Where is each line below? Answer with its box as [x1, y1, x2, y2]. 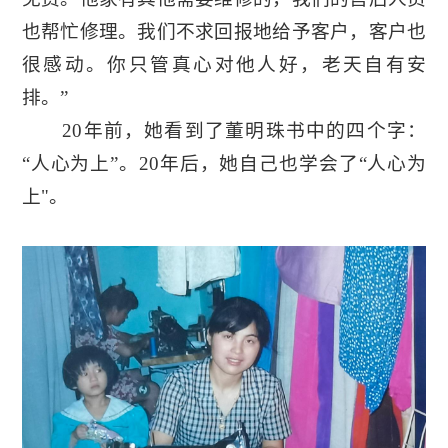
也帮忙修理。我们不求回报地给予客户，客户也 [21, 21, 427, 43]
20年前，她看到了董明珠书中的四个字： [21, 120, 427, 142]
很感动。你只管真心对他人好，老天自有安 [21, 54, 427, 76]
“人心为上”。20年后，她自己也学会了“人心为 [21, 153, 427, 175]
